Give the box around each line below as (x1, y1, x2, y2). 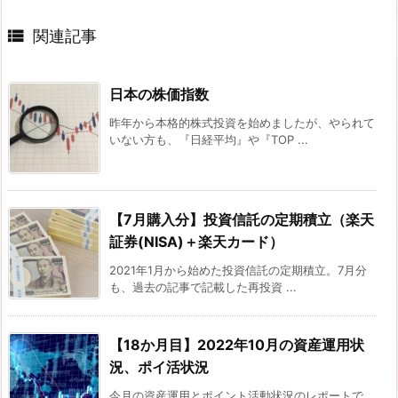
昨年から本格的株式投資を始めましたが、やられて (109, 115, 375, 131)
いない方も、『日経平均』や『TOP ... (109, 132, 308, 147)
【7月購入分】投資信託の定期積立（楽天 (109, 211, 374, 229)
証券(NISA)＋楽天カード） (109, 233, 283, 251)
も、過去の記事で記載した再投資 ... (109, 280, 297, 295)
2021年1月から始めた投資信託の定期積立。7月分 (109, 263, 367, 278)
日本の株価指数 (109, 85, 209, 104)
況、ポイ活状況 (109, 358, 209, 377)
